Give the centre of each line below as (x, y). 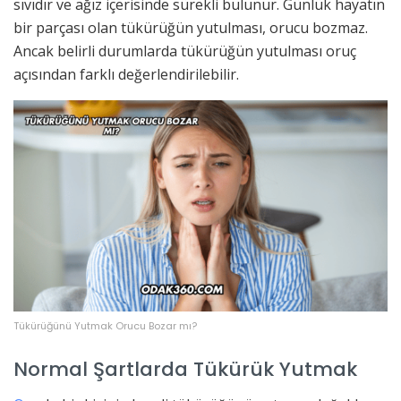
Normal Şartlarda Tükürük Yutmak (185, 370)
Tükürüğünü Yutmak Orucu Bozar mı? (105, 325)
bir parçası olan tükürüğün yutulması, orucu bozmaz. (191, 28)
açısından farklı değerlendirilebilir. (126, 75)
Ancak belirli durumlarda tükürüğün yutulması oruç (185, 51)
